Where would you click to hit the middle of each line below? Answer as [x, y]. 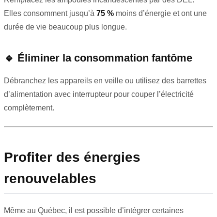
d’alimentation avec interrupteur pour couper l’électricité [99, 94]
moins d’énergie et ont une [160, 14]
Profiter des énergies [72, 157]
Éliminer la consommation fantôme [105, 58]
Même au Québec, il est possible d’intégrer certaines [94, 211]
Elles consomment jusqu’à [50, 14]
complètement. [29, 108]
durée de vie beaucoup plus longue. [65, 27]
